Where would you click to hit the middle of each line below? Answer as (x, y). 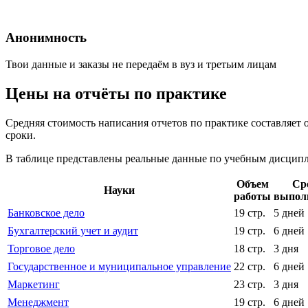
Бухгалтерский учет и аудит (73, 230)
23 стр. (250, 284)
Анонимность (46, 38)
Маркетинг (34, 284)
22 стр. (250, 266)
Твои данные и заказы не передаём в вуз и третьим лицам (141, 64)
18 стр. (250, 248)
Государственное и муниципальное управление (119, 266)
